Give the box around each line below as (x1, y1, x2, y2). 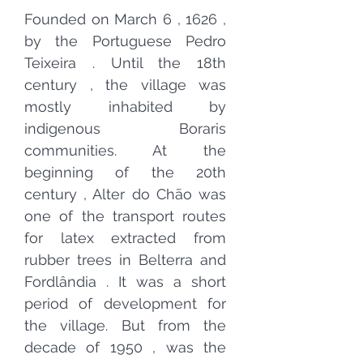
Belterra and (139, 251, 226, 268)
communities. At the (24, 142, 226, 159)
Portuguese (92, 32, 172, 49)
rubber (24, 251, 70, 268)
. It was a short (106, 273, 226, 290)
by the (24, 32, 79, 49)
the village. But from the (24, 317, 226, 334)
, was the (152, 339, 227, 356)
